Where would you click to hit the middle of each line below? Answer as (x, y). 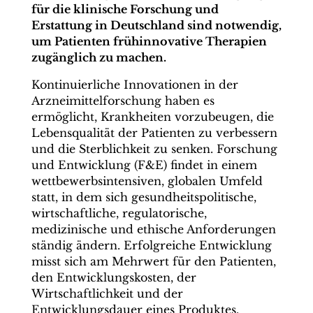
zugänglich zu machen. (99, 57)
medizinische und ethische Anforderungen (153, 229)
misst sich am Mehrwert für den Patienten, (153, 261)
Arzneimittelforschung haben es (123, 101)
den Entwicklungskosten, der (114, 277)
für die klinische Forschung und (125, 9)
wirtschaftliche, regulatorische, (119, 213)
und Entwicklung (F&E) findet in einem (144, 165)
